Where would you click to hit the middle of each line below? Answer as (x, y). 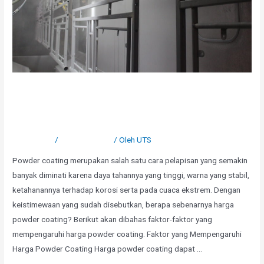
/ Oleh (125, 139)
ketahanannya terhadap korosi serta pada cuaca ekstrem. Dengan (127, 190)
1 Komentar (33, 139)
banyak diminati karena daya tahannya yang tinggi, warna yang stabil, (131, 175)
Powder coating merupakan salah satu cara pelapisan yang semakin (130, 161)
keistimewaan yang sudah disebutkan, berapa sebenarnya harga (123, 205)
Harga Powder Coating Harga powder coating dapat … (108, 249)
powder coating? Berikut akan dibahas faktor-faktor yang (113, 220)
